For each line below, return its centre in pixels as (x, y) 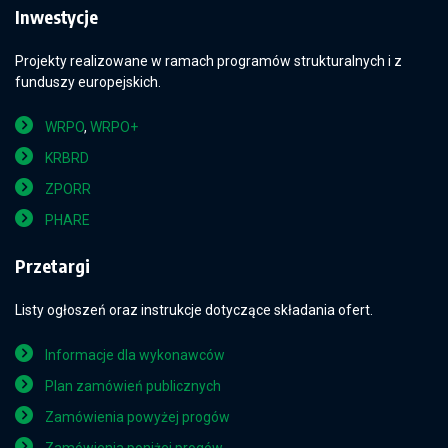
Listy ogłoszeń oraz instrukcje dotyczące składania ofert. (194, 310)
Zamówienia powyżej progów (137, 417)
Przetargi (52, 265)
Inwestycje (56, 16)
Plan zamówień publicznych (133, 386)
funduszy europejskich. (88, 82)
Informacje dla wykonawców (135, 355)
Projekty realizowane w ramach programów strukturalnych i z (208, 61)
